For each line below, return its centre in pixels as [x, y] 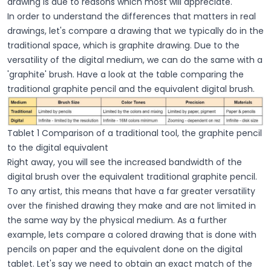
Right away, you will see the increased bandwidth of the [125, 162]
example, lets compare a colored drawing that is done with [132, 235]
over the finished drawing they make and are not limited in [132, 206]
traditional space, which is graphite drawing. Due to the [123, 45]
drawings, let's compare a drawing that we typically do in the [135, 31]
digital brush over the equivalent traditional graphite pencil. [132, 177]
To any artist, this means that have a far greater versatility [131, 191]
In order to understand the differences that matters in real [132, 16]
